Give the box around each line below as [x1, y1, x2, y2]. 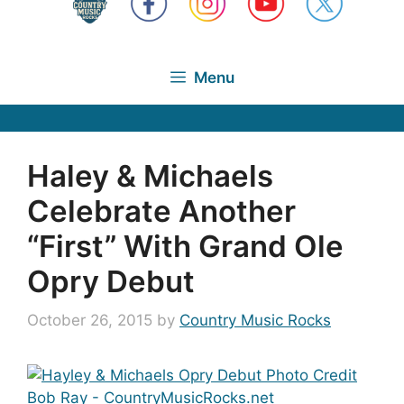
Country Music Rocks [179, 311, 331, 329]
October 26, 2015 [27, 311, 152, 329]
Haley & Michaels [27, 157, 273, 194]
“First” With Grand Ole [27, 227, 344, 264]
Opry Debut [27, 262, 195, 299]
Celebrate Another [27, 192, 296, 229]
